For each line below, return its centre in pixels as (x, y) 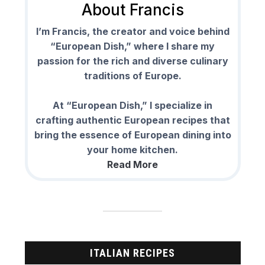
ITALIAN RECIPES (132, 253)
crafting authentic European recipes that (132, 120)
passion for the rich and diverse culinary (132, 61)
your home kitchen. (132, 150)
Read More (132, 165)
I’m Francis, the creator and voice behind (132, 32)
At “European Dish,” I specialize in (132, 106)
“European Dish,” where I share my (132, 46)
